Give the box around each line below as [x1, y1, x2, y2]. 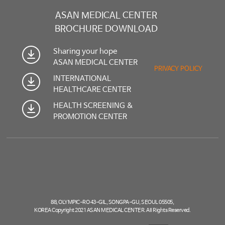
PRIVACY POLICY [154, 65, 203, 73]
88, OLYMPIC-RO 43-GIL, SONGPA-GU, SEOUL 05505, [51, 199, 174, 206]
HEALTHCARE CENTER [53, 85, 132, 94]
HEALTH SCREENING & [53, 101, 134, 110]
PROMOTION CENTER [53, 113, 128, 122]
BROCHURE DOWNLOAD [54, 24, 158, 35]
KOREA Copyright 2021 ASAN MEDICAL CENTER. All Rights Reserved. [34, 207, 191, 214]
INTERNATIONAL [53, 74, 111, 83]
